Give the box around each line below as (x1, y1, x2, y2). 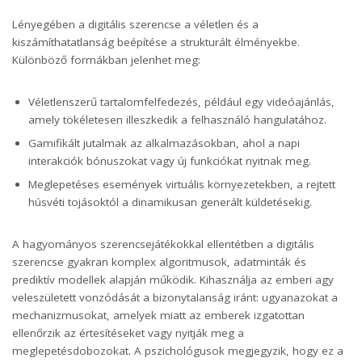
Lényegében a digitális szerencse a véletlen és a (12, 16, 259, 32)
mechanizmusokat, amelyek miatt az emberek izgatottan (12, 307, 305, 322)
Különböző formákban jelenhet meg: (12, 52, 200, 67)
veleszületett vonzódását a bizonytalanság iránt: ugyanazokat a (12, 289, 338, 305)
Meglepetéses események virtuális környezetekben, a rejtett (28, 176, 335, 192)
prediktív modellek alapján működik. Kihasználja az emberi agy (12, 271, 334, 287)
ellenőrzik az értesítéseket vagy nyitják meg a (12, 325, 244, 340)
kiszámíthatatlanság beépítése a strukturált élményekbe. (12, 34, 300, 49)
